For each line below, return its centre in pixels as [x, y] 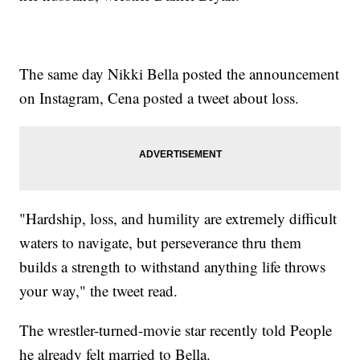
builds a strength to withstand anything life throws [173, 266]
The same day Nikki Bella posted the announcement [180, 73]
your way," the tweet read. [99, 290]
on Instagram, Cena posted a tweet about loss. [160, 97]
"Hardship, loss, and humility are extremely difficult [178, 218]
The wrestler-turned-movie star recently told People [176, 329]
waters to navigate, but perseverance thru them [161, 242]
